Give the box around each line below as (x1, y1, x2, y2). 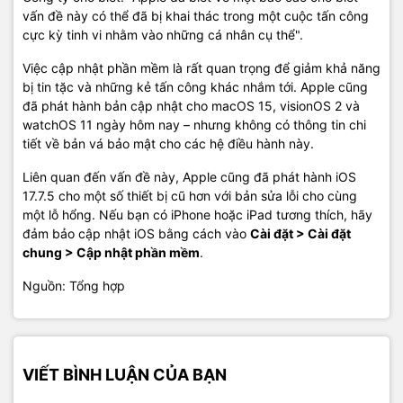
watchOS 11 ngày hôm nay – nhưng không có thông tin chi (22, 116, 366, 132)
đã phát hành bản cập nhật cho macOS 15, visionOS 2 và (22, 97, 360, 113)
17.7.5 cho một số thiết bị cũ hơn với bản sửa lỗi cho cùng (22, 187, 357, 203)
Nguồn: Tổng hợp (22, 277, 125, 293)
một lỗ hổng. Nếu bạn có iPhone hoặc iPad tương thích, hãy (22, 206, 372, 222)
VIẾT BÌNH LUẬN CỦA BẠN (22, 364, 227, 384)
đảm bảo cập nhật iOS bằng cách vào (22, 225, 250, 241)
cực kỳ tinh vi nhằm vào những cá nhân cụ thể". (22, 26, 303, 42)
